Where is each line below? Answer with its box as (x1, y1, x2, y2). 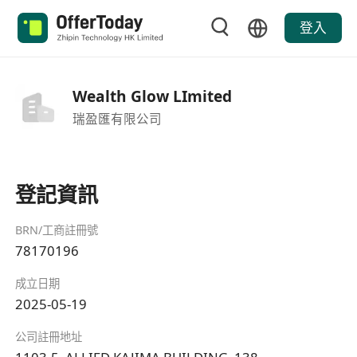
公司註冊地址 (15, 329, 83, 345)
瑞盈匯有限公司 (72, 109, 162, 127)
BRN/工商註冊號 (15, 222, 99, 238)
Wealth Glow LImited (72, 85, 232, 107)
